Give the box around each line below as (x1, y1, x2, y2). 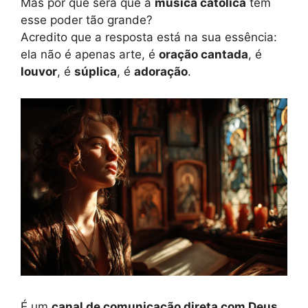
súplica (74, 65, 117, 79)
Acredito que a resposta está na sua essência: (21, 30, 277, 45)
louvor (21, 65, 57, 79)
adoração (134, 65, 188, 79)
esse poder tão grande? (21, 13, 153, 27)
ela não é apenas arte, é (21, 47, 159, 62)
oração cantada (159, 47, 248, 62)
